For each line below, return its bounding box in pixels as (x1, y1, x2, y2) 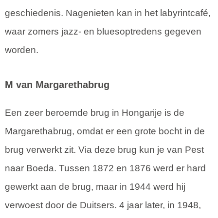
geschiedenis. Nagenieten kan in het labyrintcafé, (5, 8, 211, 18)
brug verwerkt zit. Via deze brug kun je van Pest (5, 145, 204, 155)
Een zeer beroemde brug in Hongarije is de (5, 108, 184, 118)
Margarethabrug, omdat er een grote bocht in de (5, 126, 205, 137)
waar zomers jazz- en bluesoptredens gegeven (5, 26, 201, 37)
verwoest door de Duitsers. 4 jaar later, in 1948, (5, 200, 201, 211)
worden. (5, 45, 38, 55)
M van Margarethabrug (5, 79, 109, 91)
